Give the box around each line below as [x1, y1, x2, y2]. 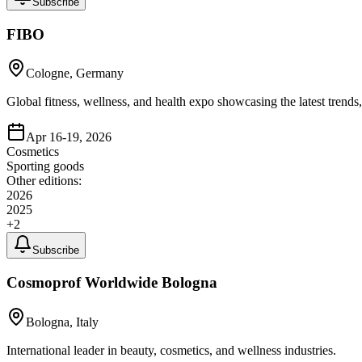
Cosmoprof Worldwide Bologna [6, 273, 217, 291]
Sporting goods [6, 159, 84, 174]
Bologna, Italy [26, 314, 99, 329]
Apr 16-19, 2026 [26, 130, 112, 145]
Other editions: [6, 174, 82, 188]
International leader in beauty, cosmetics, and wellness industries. [6, 343, 336, 357]
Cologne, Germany [26, 66, 124, 81]
